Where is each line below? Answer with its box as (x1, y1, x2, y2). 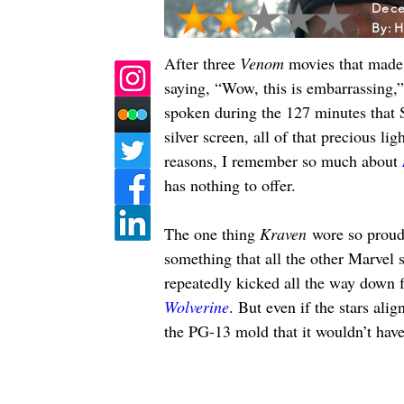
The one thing (164, 223, 260, 244)
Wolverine (164, 296, 229, 317)
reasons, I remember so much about (164, 150, 402, 171)
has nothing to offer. (164, 174, 296, 196)
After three (164, 52, 240, 74)
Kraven (260, 223, 307, 244)
